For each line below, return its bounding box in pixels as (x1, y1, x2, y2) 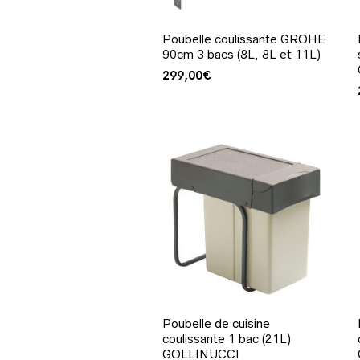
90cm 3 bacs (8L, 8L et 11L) (162, 47, 321, 61)
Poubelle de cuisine (162, 316, 270, 330)
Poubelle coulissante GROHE (162, 31, 325, 46)
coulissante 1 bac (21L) (162, 331, 291, 346)
